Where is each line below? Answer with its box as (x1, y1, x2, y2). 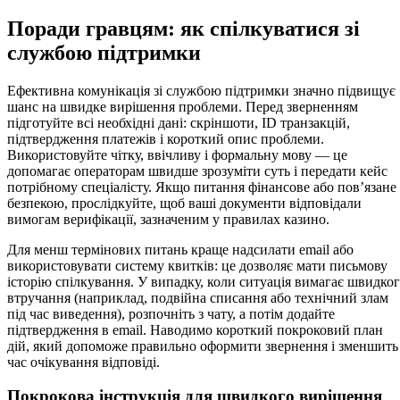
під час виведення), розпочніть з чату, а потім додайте (7, 305, 335, 321)
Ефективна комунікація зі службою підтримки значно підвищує (7, 82, 396, 98)
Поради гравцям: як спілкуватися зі (7, 16, 360, 40)
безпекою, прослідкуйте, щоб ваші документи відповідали (7, 195, 362, 211)
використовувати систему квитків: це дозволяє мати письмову (7, 257, 387, 273)
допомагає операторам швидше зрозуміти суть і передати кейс (7, 162, 387, 179)
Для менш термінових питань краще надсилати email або (7, 241, 354, 257)
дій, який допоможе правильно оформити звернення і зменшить (7, 337, 398, 354)
